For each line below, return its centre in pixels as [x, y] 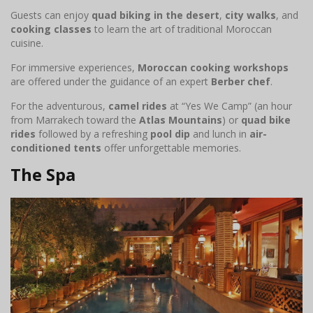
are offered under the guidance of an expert [111, 81]
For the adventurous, [59, 105]
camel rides [138, 105]
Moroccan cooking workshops [213, 67]
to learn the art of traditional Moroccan [182, 29]
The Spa [43, 174]
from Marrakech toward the [75, 119]
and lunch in [220, 133]
